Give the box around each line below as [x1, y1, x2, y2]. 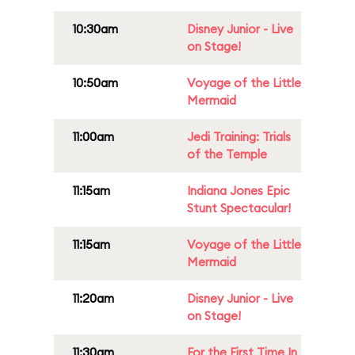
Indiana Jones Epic [187, 183, 290, 198]
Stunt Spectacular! [187, 200, 291, 216]
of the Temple [187, 147, 267, 162]
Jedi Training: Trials [187, 129, 291, 144]
